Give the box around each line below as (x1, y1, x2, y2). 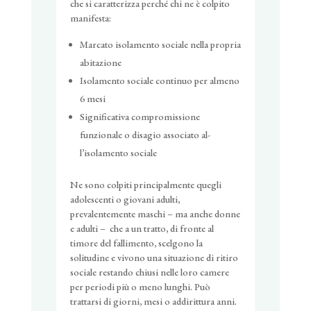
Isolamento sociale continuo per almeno (79, 74, 239, 87)
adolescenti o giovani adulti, (69, 193, 180, 206)
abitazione (79, 56, 121, 69)
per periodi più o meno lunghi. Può (69, 280, 210, 294)
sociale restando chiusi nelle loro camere (69, 266, 229, 279)
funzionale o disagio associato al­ (79, 128, 210, 142)
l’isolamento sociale (79, 146, 157, 160)
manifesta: (69, 12, 111, 25)
